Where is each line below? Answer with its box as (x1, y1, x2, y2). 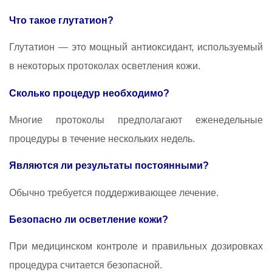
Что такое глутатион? (9, 15, 114, 25)
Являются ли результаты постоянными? (9, 160, 209, 171)
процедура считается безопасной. (9, 260, 162, 271)
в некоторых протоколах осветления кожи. (9, 61, 200, 72)
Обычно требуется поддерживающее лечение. (9, 187, 219, 198)
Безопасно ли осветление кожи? (9, 214, 168, 225)
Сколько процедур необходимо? (9, 87, 169, 98)
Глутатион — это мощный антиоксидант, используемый (9, 42, 263, 53)
